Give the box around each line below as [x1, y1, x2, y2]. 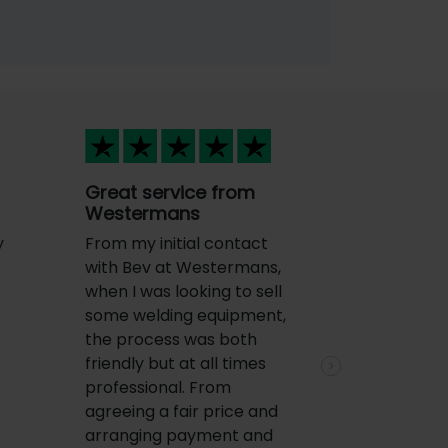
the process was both [84, 328, 257, 352]
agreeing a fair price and [84, 400, 278, 424]
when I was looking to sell [84, 280, 282, 304]
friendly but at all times [84, 352, 266, 376]
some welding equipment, [84, 304, 286, 328]
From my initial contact [84, 232, 268, 256]
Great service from [84, 180, 255, 206]
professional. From [84, 376, 231, 400]
